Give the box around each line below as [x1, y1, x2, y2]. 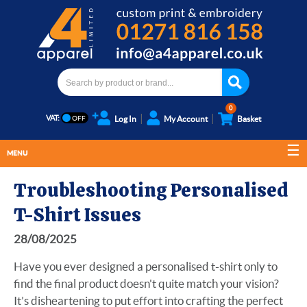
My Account [164, 114, 208, 123]
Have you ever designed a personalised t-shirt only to [14, 260, 278, 273]
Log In [114, 114, 136, 123]
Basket [237, 114, 261, 123]
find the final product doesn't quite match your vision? [14, 277, 279, 290]
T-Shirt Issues [14, 202, 141, 227]
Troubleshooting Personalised [14, 177, 288, 202]
